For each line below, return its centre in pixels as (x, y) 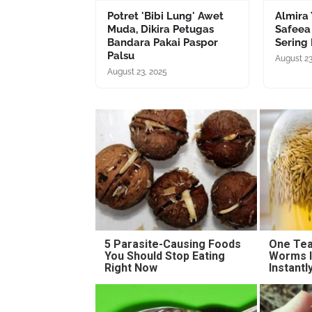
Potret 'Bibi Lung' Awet (165, 16)
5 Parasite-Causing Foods (173, 244)
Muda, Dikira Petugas (161, 29)
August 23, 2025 (137, 71)
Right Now (131, 267)
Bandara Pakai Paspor (163, 42)
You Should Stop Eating (165, 256)
